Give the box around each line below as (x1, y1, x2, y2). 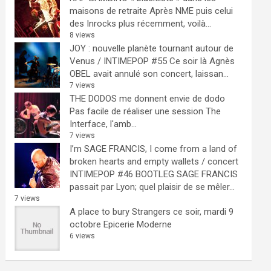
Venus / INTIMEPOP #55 (70, 56, 168, 67)
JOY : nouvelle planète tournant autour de (70, 43, 234, 54)
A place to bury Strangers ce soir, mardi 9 (70, 206, 234, 217)
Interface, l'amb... (70, 119, 137, 129)
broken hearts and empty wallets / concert (70, 156, 239, 167)
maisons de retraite (70, 5, 148, 16)
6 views (70, 232, 96, 240)
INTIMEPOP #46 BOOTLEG (70, 169, 175, 180)
